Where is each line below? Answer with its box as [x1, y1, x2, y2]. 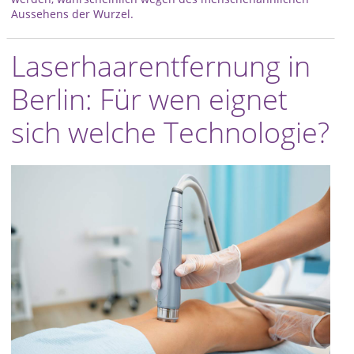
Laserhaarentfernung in [11, 47, 311, 85]
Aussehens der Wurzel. [11, 6, 134, 21]
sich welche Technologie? [11, 113, 330, 152]
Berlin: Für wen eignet [11, 80, 288, 119]
